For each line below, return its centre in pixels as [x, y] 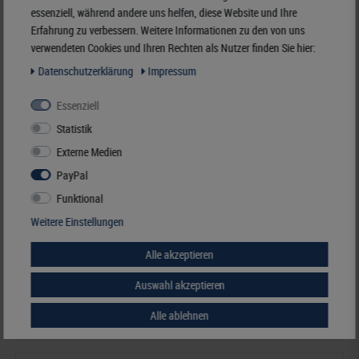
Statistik [74, 128]
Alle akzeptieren [179, 254]
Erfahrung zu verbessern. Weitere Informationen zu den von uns [168, 30]
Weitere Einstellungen [77, 221]
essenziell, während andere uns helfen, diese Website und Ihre [164, 12]
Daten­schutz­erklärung [87, 71]
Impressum [172, 71]
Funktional [80, 198]
